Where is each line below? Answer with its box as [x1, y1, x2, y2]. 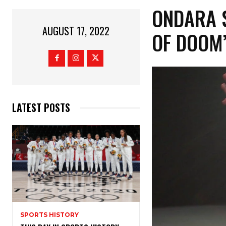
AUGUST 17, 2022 [42, 23, 110, 39]
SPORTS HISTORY [20, 211, 79, 219]
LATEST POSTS [12, 100, 70, 116]
